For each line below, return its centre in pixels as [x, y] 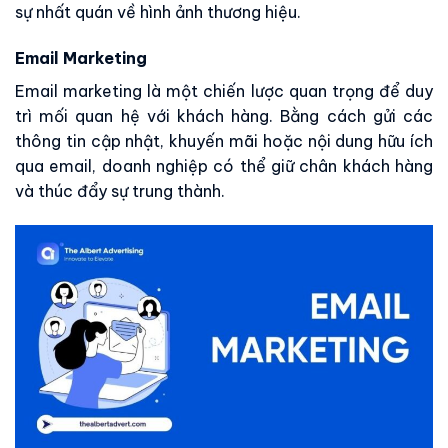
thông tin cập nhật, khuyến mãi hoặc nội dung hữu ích [224, 140]
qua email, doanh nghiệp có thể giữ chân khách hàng [224, 165]
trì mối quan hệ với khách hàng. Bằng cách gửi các [224, 115]
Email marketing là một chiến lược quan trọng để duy [224, 90]
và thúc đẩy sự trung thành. [120, 190]
